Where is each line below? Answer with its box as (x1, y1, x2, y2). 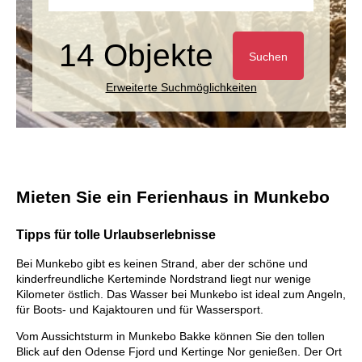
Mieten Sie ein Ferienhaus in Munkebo (16, 187, 330, 206)
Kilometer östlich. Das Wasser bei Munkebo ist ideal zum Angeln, (16, 288, 346, 301)
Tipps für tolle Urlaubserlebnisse (16, 226, 216, 242)
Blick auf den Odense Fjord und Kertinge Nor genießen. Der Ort (16, 345, 342, 359)
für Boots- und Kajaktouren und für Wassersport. (16, 303, 263, 317)
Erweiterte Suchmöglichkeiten (105, 80, 257, 94)
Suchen (248, 50, 288, 64)
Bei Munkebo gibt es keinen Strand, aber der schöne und (16, 257, 308, 271)
